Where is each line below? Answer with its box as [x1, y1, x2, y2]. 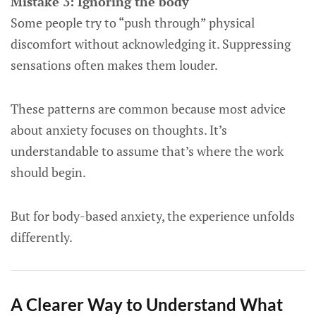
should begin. [11, 164, 86, 181]
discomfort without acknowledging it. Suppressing [11, 35, 291, 52]
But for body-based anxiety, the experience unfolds [11, 207, 295, 224]
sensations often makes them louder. [11, 56, 218, 73]
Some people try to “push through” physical [11, 14, 255, 31]
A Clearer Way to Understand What [11, 294, 283, 315]
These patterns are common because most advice [11, 100, 286, 117]
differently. [11, 229, 73, 245]
